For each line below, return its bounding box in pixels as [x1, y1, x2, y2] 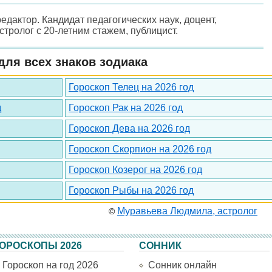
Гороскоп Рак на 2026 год [69, 103, 183, 113]
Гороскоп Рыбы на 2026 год [69, 185, 194, 195]
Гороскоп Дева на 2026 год [69, 123, 190, 134]
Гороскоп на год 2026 [2, 260, 98, 270]
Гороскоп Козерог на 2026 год [69, 165, 202, 175]
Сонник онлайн [148, 260, 217, 270]
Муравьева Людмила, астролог [117, 206, 257, 216]
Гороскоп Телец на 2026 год [69, 82, 194, 92]
